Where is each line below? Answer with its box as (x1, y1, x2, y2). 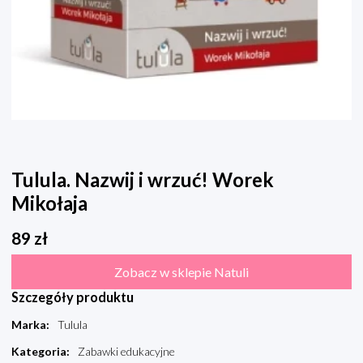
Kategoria (11, 344, 66, 359)
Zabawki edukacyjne (78, 344, 175, 359)
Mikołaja (11, 191, 88, 216)
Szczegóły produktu (11, 289, 134, 305)
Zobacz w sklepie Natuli (114, 264, 249, 280)
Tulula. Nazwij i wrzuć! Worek (11, 168, 274, 192)
